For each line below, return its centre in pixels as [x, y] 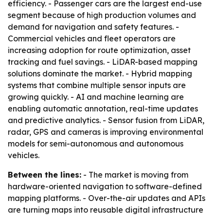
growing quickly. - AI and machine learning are [96, 97]
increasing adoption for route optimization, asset [99, 50]
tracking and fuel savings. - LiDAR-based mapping [103, 62]
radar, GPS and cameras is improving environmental [106, 132]
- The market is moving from [135, 175]
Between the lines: [45, 175]
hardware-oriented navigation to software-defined [105, 186]
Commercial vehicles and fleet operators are [92, 38]
